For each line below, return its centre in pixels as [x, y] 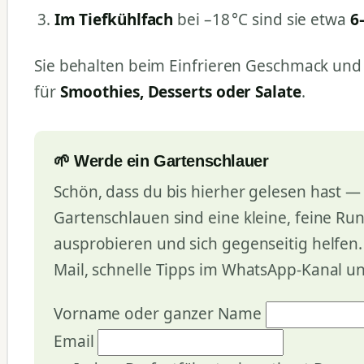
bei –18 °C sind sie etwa [262, 20]
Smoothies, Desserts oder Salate [180, 91]
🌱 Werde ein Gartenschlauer [161, 160]
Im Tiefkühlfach [114, 20]
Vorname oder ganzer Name [158, 313]
